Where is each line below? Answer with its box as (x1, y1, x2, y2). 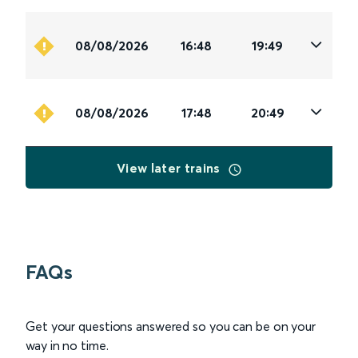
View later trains (117, 160, 224, 177)
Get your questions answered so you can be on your (26, 318, 316, 335)
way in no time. (26, 337, 109, 354)
